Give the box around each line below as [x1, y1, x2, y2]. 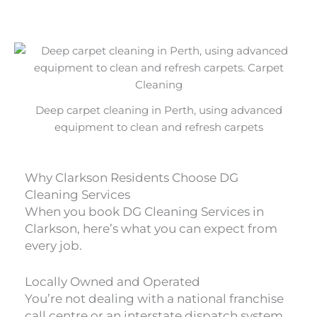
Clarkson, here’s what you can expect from [25, 221, 277, 236]
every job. [25, 238, 82, 253]
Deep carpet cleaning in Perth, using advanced [35, 103, 282, 117]
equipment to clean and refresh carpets [54, 120, 263, 134]
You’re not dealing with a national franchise [25, 291, 284, 306]
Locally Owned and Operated [25, 274, 200, 289]
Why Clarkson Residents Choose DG [25, 170, 238, 185]
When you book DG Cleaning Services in [25, 204, 264, 219]
